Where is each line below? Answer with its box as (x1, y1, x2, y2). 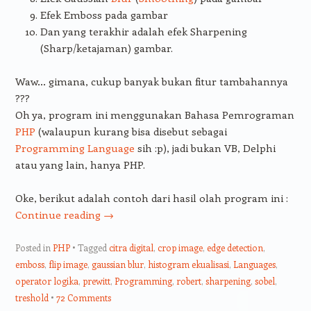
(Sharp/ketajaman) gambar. (40, 40, 173, 55)
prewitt (82, 274, 110, 287)
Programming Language (15, 140, 135, 155)
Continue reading (15, 207, 103, 221)
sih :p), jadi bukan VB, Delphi (134, 140, 276, 155)
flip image (48, 258, 87, 270)
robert (176, 274, 201, 287)
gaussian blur (91, 258, 144, 270)
